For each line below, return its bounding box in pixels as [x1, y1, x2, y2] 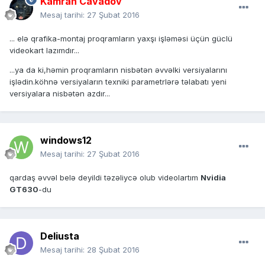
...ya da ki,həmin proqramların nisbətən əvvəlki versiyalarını [9, 65, 227, 75]
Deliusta [40, 230, 79, 243]
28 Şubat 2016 [87, 245, 140, 255]
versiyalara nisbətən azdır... [9, 89, 110, 99]
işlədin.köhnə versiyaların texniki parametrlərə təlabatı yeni [9, 77, 227, 87]
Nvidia [201, 173, 226, 183]
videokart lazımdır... [9, 46, 79, 56]
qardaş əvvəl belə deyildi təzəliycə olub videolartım [9, 173, 201, 183]
